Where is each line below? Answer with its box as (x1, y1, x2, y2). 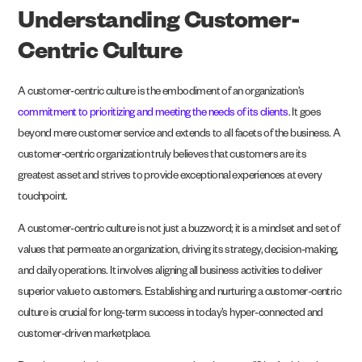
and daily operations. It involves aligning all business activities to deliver (18, 266, 322, 279)
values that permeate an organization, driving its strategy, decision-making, (18, 245, 339, 258)
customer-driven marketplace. (18, 329, 151, 342)
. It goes (288, 107, 322, 120)
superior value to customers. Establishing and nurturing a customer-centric (18, 287, 342, 300)
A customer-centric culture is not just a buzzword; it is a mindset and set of (18, 224, 340, 237)
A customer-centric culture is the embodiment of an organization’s (18, 86, 305, 99)
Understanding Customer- (18, 11, 301, 37)
